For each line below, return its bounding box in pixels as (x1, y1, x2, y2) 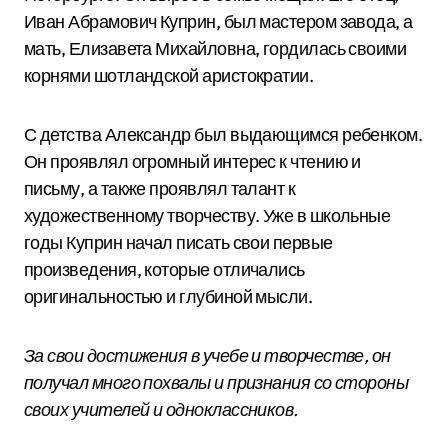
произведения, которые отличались (24, 258, 305, 281)
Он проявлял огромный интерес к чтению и (24, 150, 361, 173)
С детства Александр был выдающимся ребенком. (24, 123, 423, 146)
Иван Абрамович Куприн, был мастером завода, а (24, 10, 413, 33)
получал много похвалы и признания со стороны (24, 371, 409, 394)
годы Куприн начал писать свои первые (24, 231, 333, 254)
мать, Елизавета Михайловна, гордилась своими (24, 37, 407, 60)
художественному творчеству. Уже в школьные (24, 204, 391, 227)
